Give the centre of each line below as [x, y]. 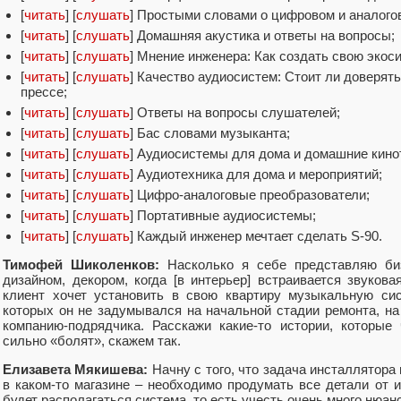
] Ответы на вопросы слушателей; [235, 112]
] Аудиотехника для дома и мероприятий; [256, 174]
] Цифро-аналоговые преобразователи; [250, 194]
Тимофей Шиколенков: [81, 265]
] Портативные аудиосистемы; [223, 215]
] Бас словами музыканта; [210, 132]
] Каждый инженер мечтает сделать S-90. [256, 235]
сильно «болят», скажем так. [92, 341]
